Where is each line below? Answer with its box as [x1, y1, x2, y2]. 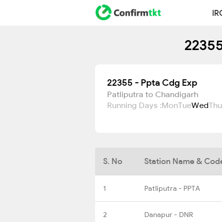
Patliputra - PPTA [144, 183, 200, 193]
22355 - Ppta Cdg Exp [107, 77, 197, 88]
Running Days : [107, 100, 162, 110]
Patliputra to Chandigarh [107, 89, 198, 99]
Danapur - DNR [144, 210, 193, 219]
